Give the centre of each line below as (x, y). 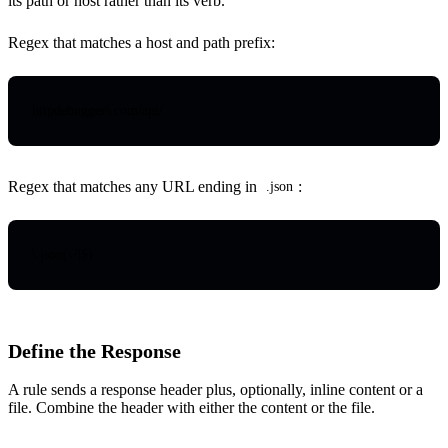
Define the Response (94, 350)
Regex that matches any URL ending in (134, 186)
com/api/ (138, 110)
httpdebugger (69, 110)
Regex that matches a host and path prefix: (141, 42)
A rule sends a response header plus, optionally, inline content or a (215, 389)
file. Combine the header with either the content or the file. (191, 407)
